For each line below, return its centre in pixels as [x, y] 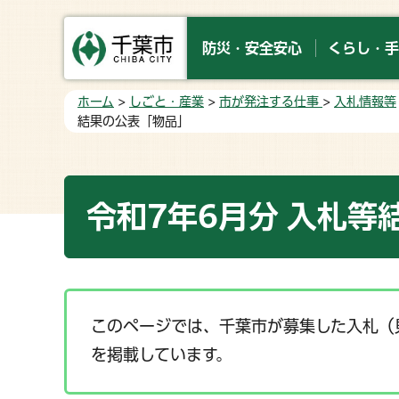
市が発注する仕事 [271, 102]
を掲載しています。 [161, 354]
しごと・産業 [167, 102]
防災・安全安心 [252, 48]
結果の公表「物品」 [134, 121]
